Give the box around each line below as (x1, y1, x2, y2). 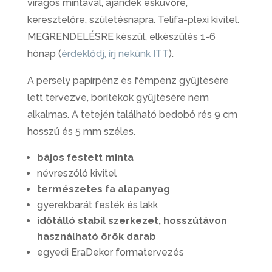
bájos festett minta (36, 152, 134, 163)
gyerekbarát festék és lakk (36, 199, 158, 211)
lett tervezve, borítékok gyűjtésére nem (27, 92, 209, 103)
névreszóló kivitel (36, 168, 117, 179)
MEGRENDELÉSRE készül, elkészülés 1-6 (27, 31, 216, 42)
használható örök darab (36, 231, 156, 242)
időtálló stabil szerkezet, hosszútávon (36, 215, 227, 226)
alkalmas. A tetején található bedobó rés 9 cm (27, 109, 237, 120)
